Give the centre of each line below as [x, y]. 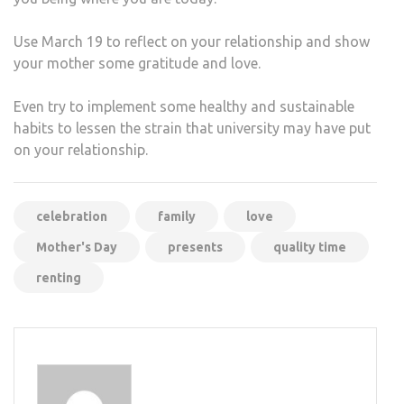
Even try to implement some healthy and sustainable [184, 106]
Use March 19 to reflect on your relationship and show [192, 41]
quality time [310, 247]
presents [195, 247]
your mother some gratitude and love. [137, 63]
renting [59, 277]
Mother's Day [77, 247]
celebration [72, 216]
